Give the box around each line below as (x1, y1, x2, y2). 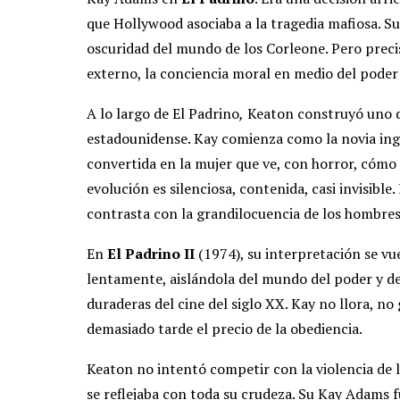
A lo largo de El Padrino (87, 104, 239, 124)
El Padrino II (107, 244, 195, 264)
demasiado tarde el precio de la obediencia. (87, 319, 362, 339)
